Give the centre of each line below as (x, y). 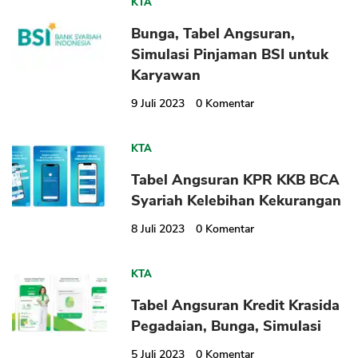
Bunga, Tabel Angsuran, (213, 34)
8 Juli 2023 (158, 229)
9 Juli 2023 (158, 104)
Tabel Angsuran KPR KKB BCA (236, 180)
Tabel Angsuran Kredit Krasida (236, 306)
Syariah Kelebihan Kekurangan (237, 201)
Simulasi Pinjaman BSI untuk (230, 55)
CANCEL (228, 122)
